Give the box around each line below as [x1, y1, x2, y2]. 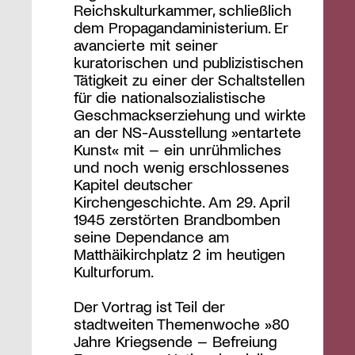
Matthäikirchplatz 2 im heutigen [73, 243, 285, 263]
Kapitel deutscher [73, 174, 192, 193]
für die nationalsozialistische [73, 86, 265, 106]
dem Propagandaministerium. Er [73, 17, 288, 36]
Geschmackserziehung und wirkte [73, 104, 306, 124]
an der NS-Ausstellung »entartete [73, 121, 301, 141]
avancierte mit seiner [73, 34, 217, 54]
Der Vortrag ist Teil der [73, 296, 224, 316]
